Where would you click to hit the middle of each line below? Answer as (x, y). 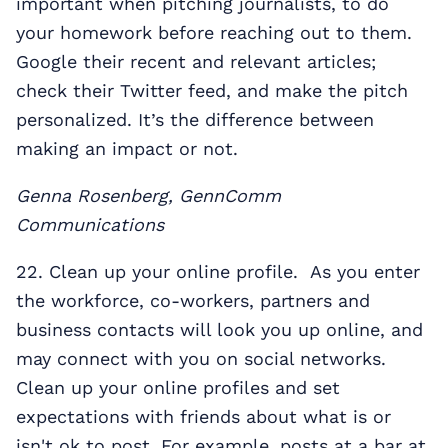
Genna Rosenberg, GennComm (148, 195)
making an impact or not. (127, 148)
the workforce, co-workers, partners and (193, 300)
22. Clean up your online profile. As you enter (218, 271)
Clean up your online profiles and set (178, 387)
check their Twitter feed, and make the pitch (212, 90)
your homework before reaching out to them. (214, 32)
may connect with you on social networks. (201, 358)
